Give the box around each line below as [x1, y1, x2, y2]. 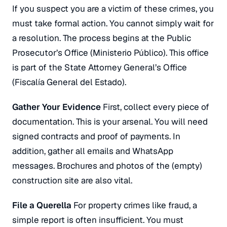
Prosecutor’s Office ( [12, 47, 93, 58]
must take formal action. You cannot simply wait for [12, 18, 214, 29]
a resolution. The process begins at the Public [12, 32, 191, 44]
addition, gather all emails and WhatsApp [12, 145, 173, 157]
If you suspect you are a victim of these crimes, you [12, 3, 214, 14]
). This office [163, 47, 209, 58]
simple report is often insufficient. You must [12, 214, 183, 225]
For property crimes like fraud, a [71, 200, 197, 211]
